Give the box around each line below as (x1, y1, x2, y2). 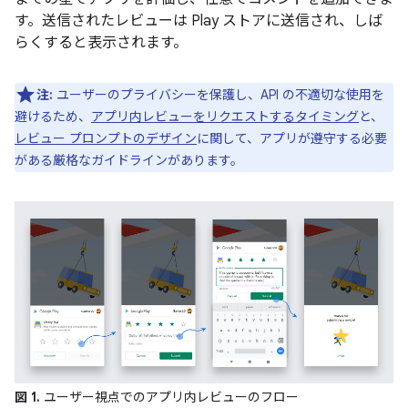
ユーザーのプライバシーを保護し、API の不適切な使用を (53, 87, 384, 103)
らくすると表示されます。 (15, 34, 188, 52)
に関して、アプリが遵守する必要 (197, 130, 387, 147)
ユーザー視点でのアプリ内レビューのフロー (40, 389, 299, 406)
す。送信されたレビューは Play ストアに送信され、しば (15, 12, 382, 30)
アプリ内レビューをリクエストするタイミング (91, 108, 359, 125)
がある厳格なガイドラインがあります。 (15, 152, 243, 168)
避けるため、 (15, 108, 91, 125)
